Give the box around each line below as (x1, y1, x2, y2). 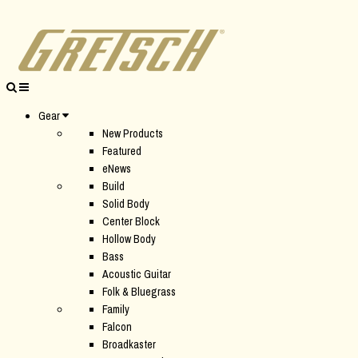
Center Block (102, 214, 160, 229)
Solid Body (102, 197, 149, 211)
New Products (102, 126, 163, 141)
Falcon (102, 320, 132, 334)
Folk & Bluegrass (102, 284, 176, 299)
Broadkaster (102, 337, 156, 352)
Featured (102, 144, 141, 158)
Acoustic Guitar (102, 267, 171, 281)
